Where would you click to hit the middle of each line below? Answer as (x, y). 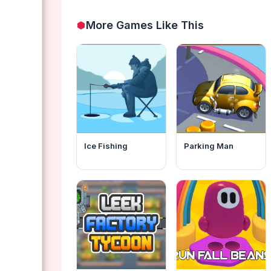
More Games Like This (145, 25)
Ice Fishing (106, 145)
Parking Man (209, 145)
